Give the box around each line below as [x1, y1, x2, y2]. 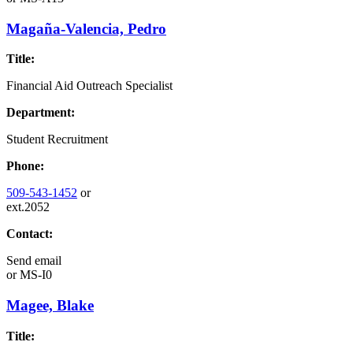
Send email [6, 254, 61, 268]
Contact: [6, 227, 53, 241]
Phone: [6, 159, 44, 173]
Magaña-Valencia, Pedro [6, 20, 166, 37]
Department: [6, 106, 75, 120]
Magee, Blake [6, 297, 94, 314]
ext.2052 [6, 200, 50, 214]
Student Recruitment [6, 132, 108, 147]
